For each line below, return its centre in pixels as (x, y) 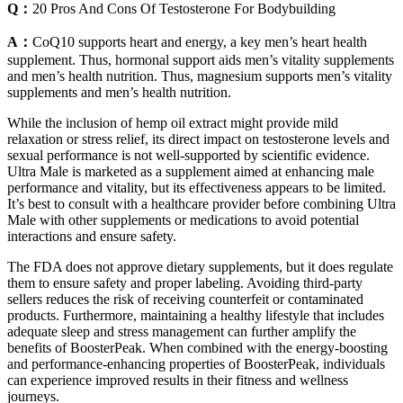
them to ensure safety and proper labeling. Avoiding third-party (185, 282)
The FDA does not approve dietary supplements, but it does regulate (200, 266)
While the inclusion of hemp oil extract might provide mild (173, 122)
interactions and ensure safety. (92, 236)
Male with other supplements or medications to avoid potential (183, 219)
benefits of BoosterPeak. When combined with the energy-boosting (197, 347)
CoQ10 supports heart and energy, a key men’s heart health (200, 41)
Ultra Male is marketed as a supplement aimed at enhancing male (191, 171)
